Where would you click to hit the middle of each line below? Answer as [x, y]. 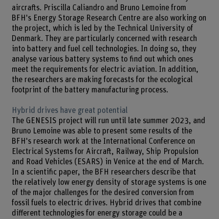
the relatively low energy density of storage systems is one [109, 183]
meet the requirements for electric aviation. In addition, [105, 69]
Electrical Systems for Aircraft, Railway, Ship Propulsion [105, 152]
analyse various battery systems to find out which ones [102, 59]
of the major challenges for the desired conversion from [103, 193]
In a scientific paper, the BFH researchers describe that [104, 172]
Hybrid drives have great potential [69, 111]
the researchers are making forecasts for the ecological [102, 79]
